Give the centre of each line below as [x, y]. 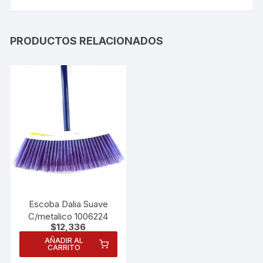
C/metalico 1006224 [68, 217]
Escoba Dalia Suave [68, 204]
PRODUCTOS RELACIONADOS [87, 41]
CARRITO [64, 248]
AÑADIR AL [64, 241]
